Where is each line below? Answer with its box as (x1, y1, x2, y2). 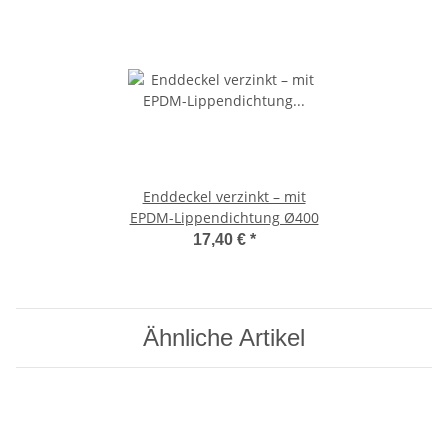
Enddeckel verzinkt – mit (142, 186, 306, 206)
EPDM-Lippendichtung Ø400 (129, 207, 319, 227)
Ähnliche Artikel (143, 323, 305, 351)
